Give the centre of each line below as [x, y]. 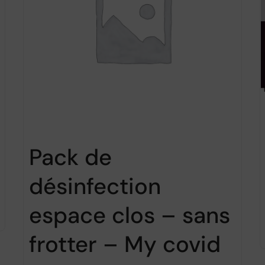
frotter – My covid [125, 244]
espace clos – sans [130, 215]
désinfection [95, 186]
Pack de [70, 157]
